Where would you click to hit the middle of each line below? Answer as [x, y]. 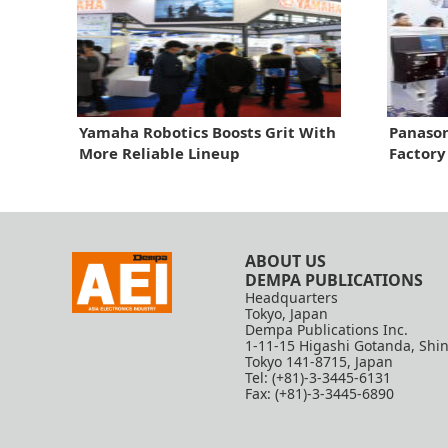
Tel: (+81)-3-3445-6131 [318, 377]
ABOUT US [286, 260]
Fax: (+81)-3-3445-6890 [320, 393]
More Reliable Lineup [159, 152]
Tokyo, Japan [287, 313]
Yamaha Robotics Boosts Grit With [207, 131]
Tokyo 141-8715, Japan [319, 361]
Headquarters [292, 297]
